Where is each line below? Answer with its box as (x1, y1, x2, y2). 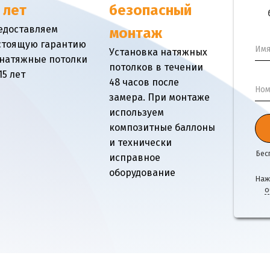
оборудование (109, 168, 178, 178)
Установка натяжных (109, 48, 207, 58)
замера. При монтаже (109, 93, 210, 103)
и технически (109, 138, 172, 148)
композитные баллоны (109, 123, 215, 133)
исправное (109, 153, 160, 163)
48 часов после (109, 78, 179, 88)
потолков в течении (109, 63, 203, 73)
